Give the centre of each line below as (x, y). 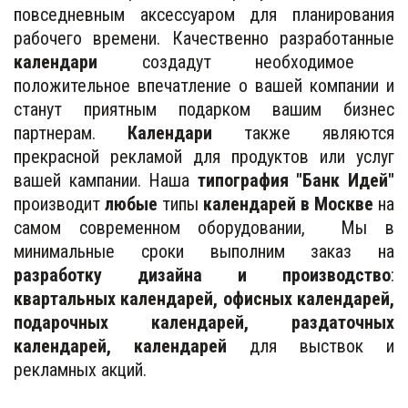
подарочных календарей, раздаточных (204, 322)
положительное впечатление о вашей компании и (204, 85)
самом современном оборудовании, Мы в (204, 227)
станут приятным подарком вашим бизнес (204, 109)
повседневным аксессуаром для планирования (204, 14)
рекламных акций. (80, 369)
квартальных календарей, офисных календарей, (204, 298)
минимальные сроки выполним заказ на (204, 251)
